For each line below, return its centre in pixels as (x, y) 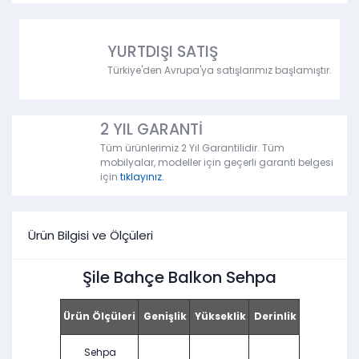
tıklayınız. (142, 177)
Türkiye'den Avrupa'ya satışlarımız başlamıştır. (220, 71)
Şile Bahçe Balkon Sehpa (179, 278)
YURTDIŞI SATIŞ (163, 52)
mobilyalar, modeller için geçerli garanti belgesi (217, 163)
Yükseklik (219, 317)
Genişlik (163, 317)
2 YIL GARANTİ (151, 130)
